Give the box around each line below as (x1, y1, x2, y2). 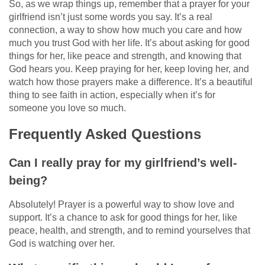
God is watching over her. (9, 238, 115, 248)
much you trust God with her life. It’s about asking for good (9, 37, 250, 48)
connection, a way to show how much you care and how (9, 24, 242, 35)
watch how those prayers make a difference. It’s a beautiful (9, 76, 253, 87)
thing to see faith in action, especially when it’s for (9, 89, 215, 100)
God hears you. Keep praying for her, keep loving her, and (9, 63, 249, 74)
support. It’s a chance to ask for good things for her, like (9, 212, 237, 222)
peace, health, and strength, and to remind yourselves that (9, 225, 250, 235)
